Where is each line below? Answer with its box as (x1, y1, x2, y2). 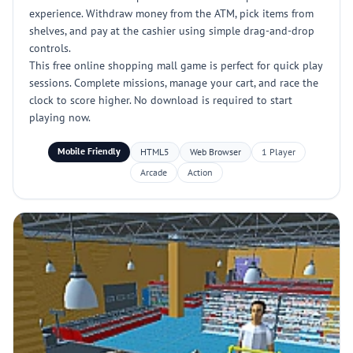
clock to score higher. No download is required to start (29, 93, 292, 107)
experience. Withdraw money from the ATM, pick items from (29, 6, 314, 20)
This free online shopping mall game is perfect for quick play (29, 58, 322, 72)
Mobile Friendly (57, 145, 121, 157)
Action (188, 166, 213, 178)
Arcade (140, 166, 167, 178)
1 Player (261, 146, 295, 158)
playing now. (29, 110, 91, 124)
